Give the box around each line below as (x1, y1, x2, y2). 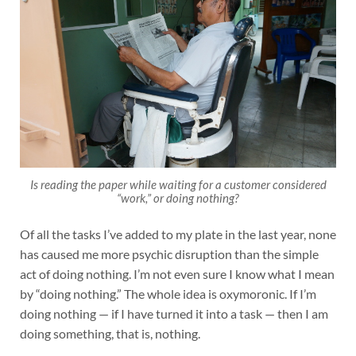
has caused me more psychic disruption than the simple (19, 246, 319, 261)
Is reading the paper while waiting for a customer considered (29, 177, 327, 192)
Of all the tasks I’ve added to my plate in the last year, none (19, 226, 336, 242)
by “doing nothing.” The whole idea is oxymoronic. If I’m (19, 285, 316, 301)
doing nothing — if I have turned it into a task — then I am (19, 305, 328, 321)
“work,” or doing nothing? (117, 191, 239, 205)
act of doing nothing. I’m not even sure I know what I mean (19, 265, 335, 281)
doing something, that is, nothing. (19, 325, 200, 341)
